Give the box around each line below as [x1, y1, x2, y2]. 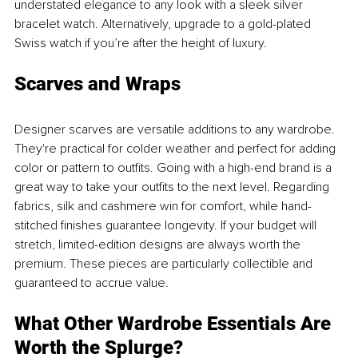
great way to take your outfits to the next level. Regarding [14, 178, 332, 195]
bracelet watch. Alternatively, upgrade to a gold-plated [14, 15, 314, 32]
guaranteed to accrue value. [14, 274, 169, 291]
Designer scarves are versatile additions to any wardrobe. [14, 121, 338, 137]
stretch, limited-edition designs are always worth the [14, 236, 304, 253]
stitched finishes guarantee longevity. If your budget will [14, 217, 320, 233]
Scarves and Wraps [14, 72, 181, 95]
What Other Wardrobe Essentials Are [14, 312, 336, 335]
